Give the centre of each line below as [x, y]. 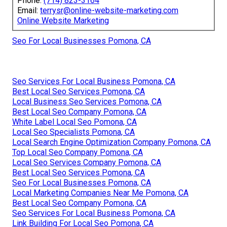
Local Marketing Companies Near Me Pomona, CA [100, 193]
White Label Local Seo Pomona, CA [74, 122]
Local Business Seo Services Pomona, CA [87, 102]
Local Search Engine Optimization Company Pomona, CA [111, 142]
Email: [29, 11]
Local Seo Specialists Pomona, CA [73, 132]
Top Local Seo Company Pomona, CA [78, 153]
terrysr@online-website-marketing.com [109, 11]
